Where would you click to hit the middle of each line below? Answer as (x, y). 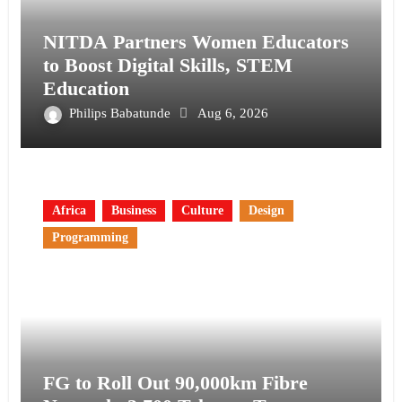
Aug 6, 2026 (232, 114)
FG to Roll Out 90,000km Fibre (175, 383)
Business (133, 211)
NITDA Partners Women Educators (196, 42)
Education (86, 89)
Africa (69, 211)
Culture (202, 211)
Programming (90, 238)
